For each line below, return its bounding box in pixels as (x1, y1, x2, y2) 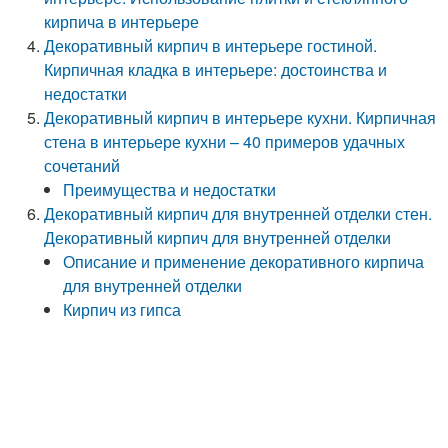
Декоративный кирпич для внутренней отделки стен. (44, 202, 433, 225)
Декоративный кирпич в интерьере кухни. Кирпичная (44, 106, 437, 129)
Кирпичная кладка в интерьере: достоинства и (44, 58, 388, 81)
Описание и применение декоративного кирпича (63, 250, 425, 273)
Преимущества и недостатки (63, 178, 277, 201)
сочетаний (44, 154, 121, 177)
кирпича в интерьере (44, 10, 200, 33)
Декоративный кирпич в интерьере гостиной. (44, 34, 378, 57)
